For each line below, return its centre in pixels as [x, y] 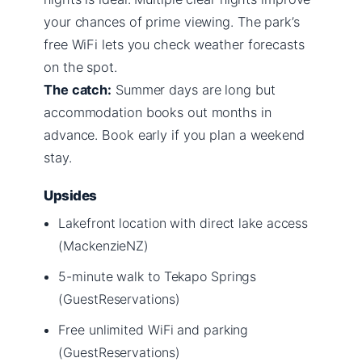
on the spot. [80, 67]
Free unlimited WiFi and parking [154, 329]
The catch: [78, 89]
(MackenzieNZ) [104, 245]
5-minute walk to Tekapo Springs [158, 276]
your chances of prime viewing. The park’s [172, 21]
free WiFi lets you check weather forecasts [174, 44]
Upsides [71, 195]
